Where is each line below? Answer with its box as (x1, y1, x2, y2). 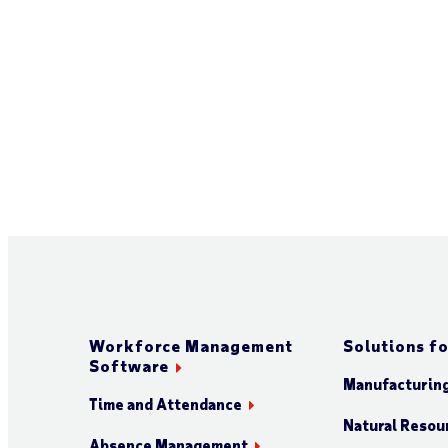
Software (88, 355, 169, 375)
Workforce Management (88, 335, 293, 355)
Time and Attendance (88, 394, 242, 413)
